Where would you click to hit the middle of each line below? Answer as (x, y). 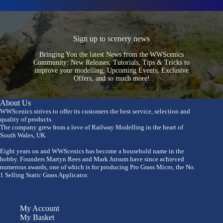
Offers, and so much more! (111, 78)
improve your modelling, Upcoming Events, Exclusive (111, 70)
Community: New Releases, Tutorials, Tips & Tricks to (111, 62)
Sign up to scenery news (111, 38)
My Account (40, 208)
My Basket (37, 217)
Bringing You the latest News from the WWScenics (111, 54)
